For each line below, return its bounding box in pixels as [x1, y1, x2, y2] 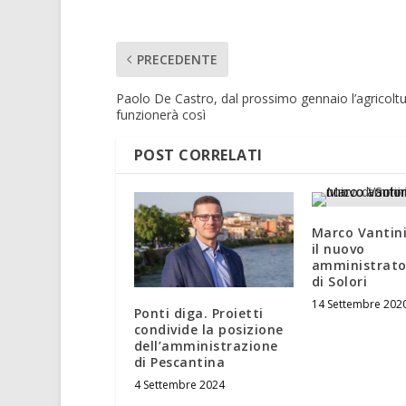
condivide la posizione [133, 321, 284, 339]
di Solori [311, 272, 368, 290]
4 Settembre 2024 [133, 377, 225, 393]
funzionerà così [115, 105, 206, 123]
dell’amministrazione [133, 337, 278, 355]
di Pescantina [133, 353, 226, 372]
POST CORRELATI [133, 144, 263, 165]
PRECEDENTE [136, 50, 217, 68]
